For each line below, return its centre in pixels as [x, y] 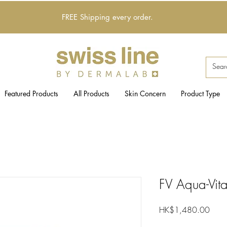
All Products [91, 94]
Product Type [200, 94]
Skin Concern [145, 94]
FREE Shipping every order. [107, 17]
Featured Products [31, 94]
